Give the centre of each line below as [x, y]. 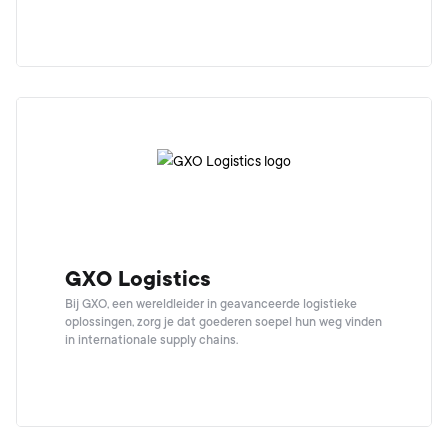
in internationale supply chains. [151, 340]
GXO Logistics [138, 279]
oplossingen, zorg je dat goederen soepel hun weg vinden [223, 322]
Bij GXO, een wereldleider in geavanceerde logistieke [211, 304]
